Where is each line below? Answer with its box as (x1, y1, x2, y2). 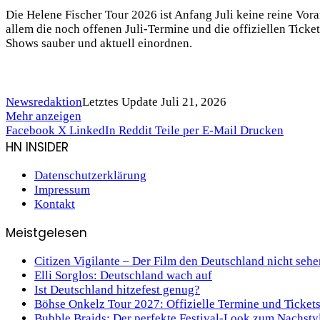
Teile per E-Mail (155, 124, 237, 138)
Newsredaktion (6, 95, 82, 109)
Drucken (240, 124, 284, 138)
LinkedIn (69, 124, 116, 138)
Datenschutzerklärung (34, 169, 146, 183)
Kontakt (34, 197, 75, 211)
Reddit (119, 124, 152, 138)
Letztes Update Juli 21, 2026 (82, 95, 226, 109)
